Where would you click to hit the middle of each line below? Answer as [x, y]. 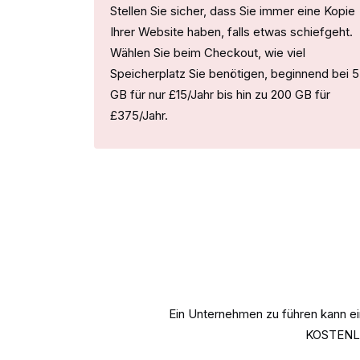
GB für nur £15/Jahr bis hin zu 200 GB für [220, 94]
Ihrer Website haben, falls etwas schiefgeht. [231, 31]
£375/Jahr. [139, 115]
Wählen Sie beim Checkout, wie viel [208, 52]
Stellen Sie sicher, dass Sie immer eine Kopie [233, 10]
